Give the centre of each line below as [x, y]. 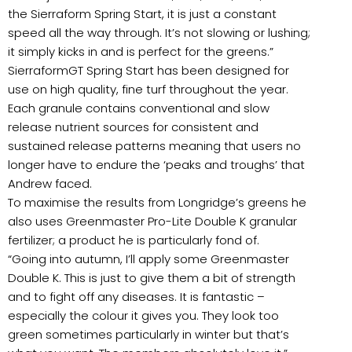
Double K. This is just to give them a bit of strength [152, 278]
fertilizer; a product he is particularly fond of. [134, 240]
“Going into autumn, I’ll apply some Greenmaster [148, 259]
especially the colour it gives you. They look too [143, 316]
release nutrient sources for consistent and [133, 127]
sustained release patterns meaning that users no [154, 146]
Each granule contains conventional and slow [139, 108]
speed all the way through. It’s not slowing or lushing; [159, 33]
